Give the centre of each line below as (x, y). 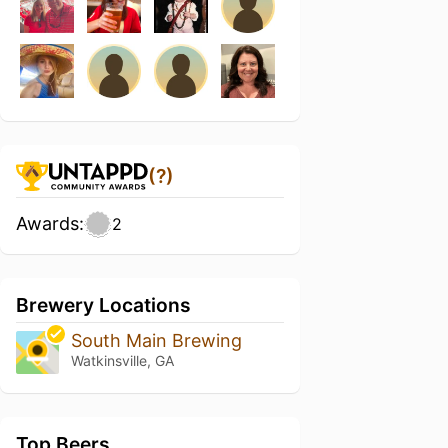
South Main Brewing (156, 340)
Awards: (50, 223)
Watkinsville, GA (122, 360)
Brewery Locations (103, 305)
